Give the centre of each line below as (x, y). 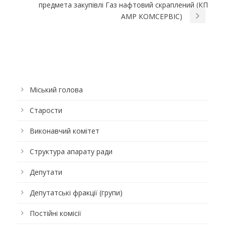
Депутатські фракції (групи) (76, 193)
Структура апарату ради (71, 152)
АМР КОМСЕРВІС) (152, 17)
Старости (46, 110)
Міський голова (56, 90)
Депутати (46, 172)
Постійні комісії (55, 213)
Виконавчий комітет (65, 131)
